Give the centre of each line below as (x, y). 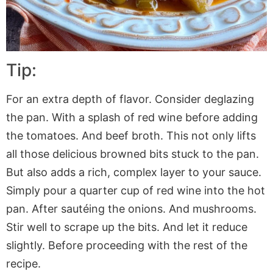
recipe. (23, 263)
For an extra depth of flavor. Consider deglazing (130, 99)
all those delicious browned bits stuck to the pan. (133, 154)
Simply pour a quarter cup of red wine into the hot (136, 190)
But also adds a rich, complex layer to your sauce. (134, 172)
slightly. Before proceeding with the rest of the (127, 245)
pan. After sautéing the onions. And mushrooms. (131, 208)
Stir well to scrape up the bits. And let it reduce (127, 227)
